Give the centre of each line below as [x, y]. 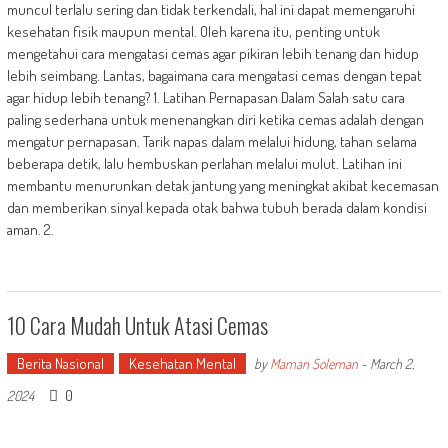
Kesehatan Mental [182, 364]
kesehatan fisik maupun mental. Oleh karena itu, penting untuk [193, 32]
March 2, [391, 364]
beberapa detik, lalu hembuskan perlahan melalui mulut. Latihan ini [204, 164]
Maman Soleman [313, 364]
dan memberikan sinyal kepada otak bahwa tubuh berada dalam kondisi [216, 208]
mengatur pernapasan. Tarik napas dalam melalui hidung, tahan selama [211, 142]
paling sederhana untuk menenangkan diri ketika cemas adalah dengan [215, 120]
